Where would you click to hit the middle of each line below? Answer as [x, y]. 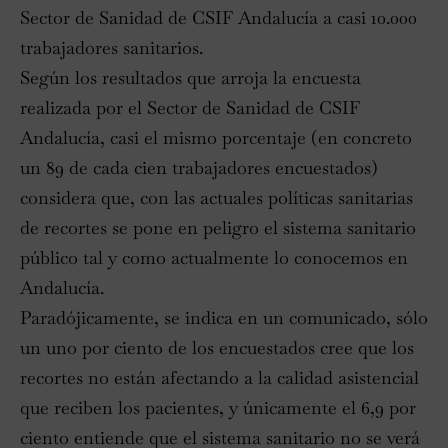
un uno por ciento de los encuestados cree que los [217, 348]
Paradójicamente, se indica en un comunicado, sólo [224, 318]
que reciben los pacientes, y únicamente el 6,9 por [218, 408]
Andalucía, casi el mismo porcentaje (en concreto [216, 138]
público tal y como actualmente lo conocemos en [214, 258]
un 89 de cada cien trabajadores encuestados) [199, 168]
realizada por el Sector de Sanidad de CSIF [190, 108]
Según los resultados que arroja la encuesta [190, 78]
